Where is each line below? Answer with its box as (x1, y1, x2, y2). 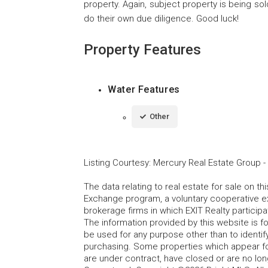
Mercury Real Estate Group (153, 157, 261, 169)
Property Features (84, 41, 201, 59)
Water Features (108, 84, 180, 96)
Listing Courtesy (84, 157, 149, 169)
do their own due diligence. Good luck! (84, 13, 239, 25)
